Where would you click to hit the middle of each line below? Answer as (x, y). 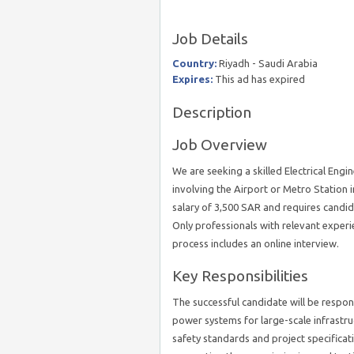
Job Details (210, 39)
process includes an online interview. (256, 243)
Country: (194, 63)
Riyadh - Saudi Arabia (267, 63)
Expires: (192, 79)
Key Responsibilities (240, 276)
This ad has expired (259, 79)
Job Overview (220, 145)
